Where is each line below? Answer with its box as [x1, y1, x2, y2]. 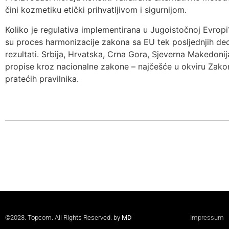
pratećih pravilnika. [5, 73, 79, 84]
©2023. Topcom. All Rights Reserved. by [5, 214, 122, 222]
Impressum [190, 214, 224, 222]
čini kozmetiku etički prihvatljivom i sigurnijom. [5, 5, 187, 15]
